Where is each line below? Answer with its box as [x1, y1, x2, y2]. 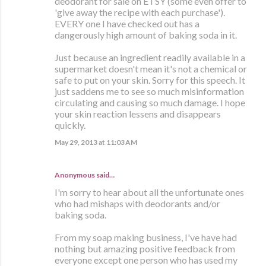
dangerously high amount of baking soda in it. [55, 28, 237, 40]
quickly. [55, 119, 85, 131]
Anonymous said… [55, 170, 115, 179]
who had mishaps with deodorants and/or [55, 197, 220, 209]
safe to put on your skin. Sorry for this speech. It [55, 74, 245, 85]
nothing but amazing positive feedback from [55, 242, 235, 254]
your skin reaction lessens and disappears [55, 107, 221, 119]
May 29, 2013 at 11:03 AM [55, 137, 137, 147]
